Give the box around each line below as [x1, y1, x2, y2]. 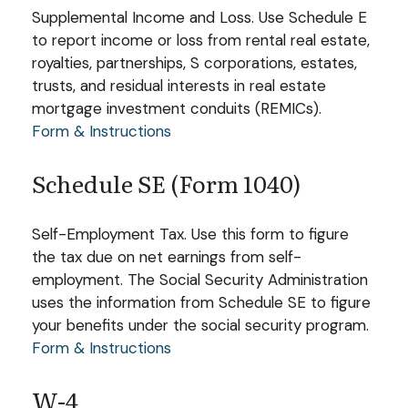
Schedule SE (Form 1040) [32, 165, 301, 200]
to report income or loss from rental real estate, [32, 29, 370, 50]
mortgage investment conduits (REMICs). [32, 97, 321, 118]
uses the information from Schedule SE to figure [32, 291, 371, 312]
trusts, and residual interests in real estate [32, 75, 326, 96]
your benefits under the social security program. [32, 314, 369, 335]
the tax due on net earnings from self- [32, 246, 301, 267]
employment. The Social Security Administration [32, 269, 368, 290]
